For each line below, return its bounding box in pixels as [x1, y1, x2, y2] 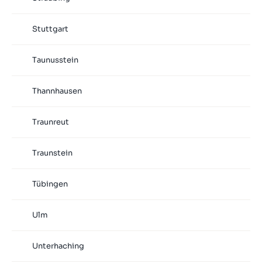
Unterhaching [32, 241, 84, 251]
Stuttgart [32, 24, 68, 35]
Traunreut [32, 117, 69, 127]
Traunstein [32, 148, 73, 158]
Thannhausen [32, 86, 82, 96]
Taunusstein [32, 55, 78, 65]
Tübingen [32, 179, 68, 189]
